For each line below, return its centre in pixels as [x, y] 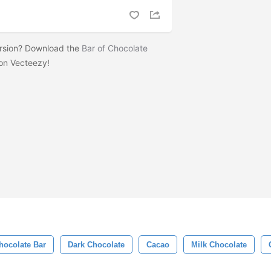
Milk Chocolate [219, 245]
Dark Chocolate [96, 245]
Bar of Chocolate [115, 48]
